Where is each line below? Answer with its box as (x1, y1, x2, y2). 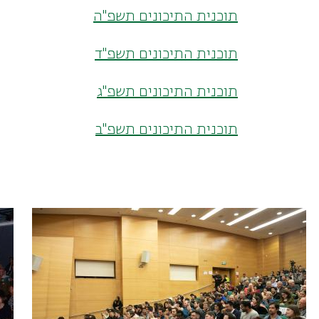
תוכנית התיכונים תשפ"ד (95, 46, 238, 61)
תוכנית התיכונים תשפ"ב (95, 122, 238, 137)
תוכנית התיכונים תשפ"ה (93, 9, 238, 23)
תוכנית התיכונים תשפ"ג (97, 84, 238, 99)
